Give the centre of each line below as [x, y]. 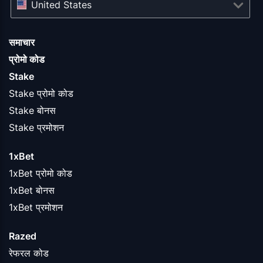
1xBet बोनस [32, 190]
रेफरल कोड [29, 253]
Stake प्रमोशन [36, 127]
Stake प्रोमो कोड [41, 93]
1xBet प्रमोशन [36, 207]
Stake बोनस [32, 110]
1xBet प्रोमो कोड [41, 173]
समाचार [22, 42]
